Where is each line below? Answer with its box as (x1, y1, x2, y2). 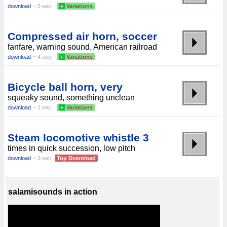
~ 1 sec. (33, 104, 53, 110)
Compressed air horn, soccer (8, 30, 157, 42)
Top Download (55, 155, 97, 161)
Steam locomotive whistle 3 (8, 132, 149, 143)
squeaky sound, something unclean (8, 93, 135, 102)
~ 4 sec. (33, 54, 53, 60)
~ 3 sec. (33, 155, 53, 161)
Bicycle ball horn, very (8, 81, 123, 93)
